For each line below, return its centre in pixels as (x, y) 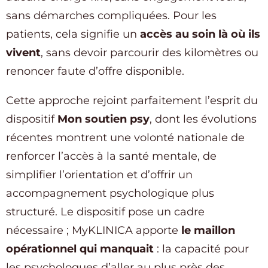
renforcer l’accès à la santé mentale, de (111, 156)
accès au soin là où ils (200, 34)
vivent (23, 53)
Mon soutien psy (103, 119)
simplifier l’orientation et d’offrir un (99, 175)
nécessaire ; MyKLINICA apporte (94, 231)
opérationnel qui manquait (80, 249)
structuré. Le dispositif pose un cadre (105, 212)
